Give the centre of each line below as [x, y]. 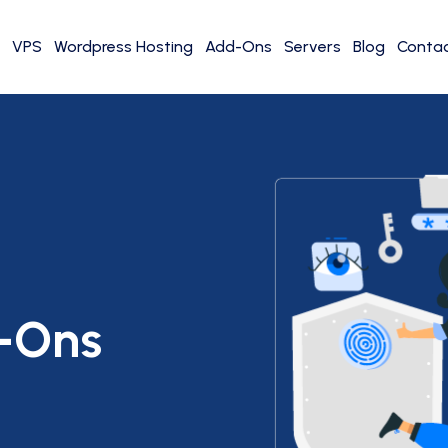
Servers [312, 46]
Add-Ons [238, 46]
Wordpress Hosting [123, 46]
